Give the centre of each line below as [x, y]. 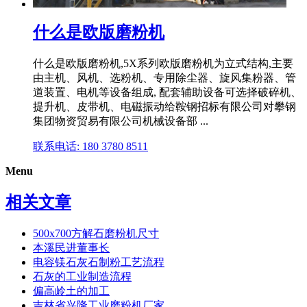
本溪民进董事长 [71, 247]
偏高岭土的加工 [71, 291]
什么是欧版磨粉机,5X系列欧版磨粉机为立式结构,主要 [163, 63]
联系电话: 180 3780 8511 [90, 146]
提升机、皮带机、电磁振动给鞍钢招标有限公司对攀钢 [164, 106]
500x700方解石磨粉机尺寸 [96, 233]
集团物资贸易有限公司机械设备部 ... [121, 121]
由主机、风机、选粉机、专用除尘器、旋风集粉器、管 [164, 77]
